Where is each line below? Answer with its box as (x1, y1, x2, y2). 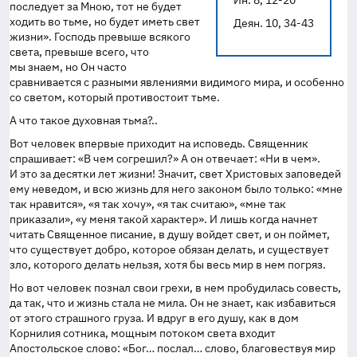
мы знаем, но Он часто (10, 60, 127, 74)
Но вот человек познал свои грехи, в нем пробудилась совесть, (10, 280, 341, 295)
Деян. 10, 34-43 (233, 16, 314, 30)
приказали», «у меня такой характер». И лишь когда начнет (10, 212, 318, 226)
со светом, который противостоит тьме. (10, 90, 220, 104)
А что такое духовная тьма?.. (10, 113, 158, 127)
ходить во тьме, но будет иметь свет (10, 14, 200, 29)
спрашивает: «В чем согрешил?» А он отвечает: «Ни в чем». (10, 151, 320, 166)
